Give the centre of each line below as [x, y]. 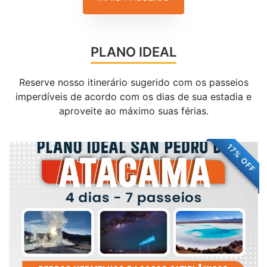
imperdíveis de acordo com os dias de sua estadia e [133, 97]
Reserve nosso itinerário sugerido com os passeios [133, 83]
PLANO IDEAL [133, 52]
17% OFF [241, 159]
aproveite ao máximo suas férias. [133, 111]
